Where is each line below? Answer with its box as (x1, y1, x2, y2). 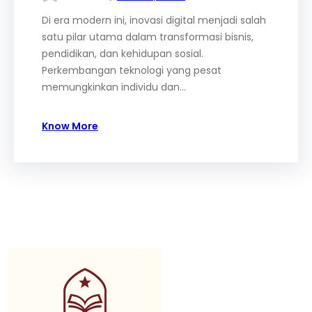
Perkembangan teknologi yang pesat (42, 63, 221, 77)
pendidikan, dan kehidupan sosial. (42, 47, 203, 61)
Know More (42, 119, 98, 133)
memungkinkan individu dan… (42, 80, 186, 94)
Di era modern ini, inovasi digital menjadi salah (42, 13, 266, 27)
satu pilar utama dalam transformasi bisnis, (42, 30, 253, 44)
